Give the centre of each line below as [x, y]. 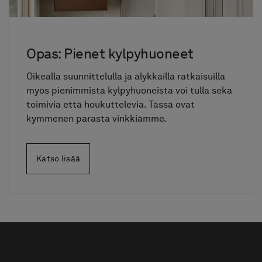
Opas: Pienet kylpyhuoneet [110, 53]
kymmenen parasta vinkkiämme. [97, 118]
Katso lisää [58, 158]
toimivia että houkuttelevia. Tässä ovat [111, 104]
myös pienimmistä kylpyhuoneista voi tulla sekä [130, 90]
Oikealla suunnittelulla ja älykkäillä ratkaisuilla [126, 76]
